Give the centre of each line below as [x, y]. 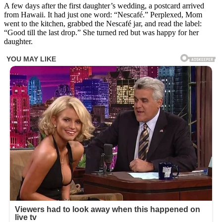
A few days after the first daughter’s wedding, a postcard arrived [104, 5]
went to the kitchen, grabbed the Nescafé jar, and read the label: [103, 23]
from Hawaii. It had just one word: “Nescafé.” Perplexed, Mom [103, 14]
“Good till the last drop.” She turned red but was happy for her [101, 32]
